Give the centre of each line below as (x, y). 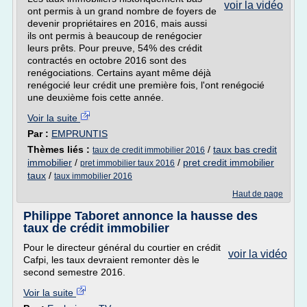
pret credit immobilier (229, 162)
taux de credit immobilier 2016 (149, 150)
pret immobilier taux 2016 (127, 163)
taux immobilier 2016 (93, 176)
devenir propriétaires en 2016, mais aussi (117, 23)
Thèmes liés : (60, 149)
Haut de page (258, 194)
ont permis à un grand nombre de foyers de (122, 11)
